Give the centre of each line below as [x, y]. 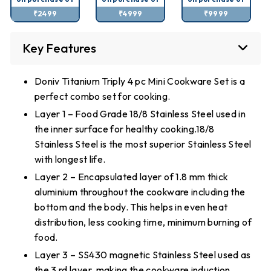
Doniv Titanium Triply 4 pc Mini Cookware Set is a [140, 81]
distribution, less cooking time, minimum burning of [143, 222]
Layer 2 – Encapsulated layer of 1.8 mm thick [132, 176]
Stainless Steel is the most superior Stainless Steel [143, 144]
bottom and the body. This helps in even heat [131, 207]
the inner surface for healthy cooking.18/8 [125, 129]
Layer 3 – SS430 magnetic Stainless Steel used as [143, 254]
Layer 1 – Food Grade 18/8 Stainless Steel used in [140, 113]
